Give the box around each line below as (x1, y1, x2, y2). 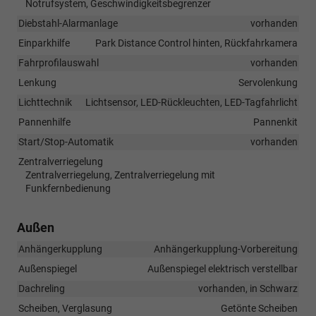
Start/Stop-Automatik (18, 135, 114, 147)
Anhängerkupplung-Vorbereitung (154, 243, 298, 255)
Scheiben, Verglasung (18, 302, 112, 314)
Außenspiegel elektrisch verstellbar (147, 262, 298, 274)
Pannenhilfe (18, 116, 71, 128)
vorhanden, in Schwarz (198, 282, 298, 294)
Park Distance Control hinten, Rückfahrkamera (95, 37, 298, 49)
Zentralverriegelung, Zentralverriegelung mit (25, 169, 215, 181)
